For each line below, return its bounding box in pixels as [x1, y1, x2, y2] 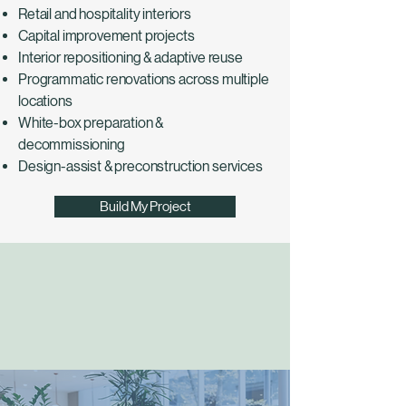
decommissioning [18, 136, 125, 153]
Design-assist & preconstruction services [18, 158, 263, 175]
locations [18, 92, 72, 110]
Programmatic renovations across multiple [18, 71, 269, 88]
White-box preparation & [18, 114, 164, 131]
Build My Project [99, 198, 191, 214]
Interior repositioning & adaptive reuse [18, 49, 243, 66]
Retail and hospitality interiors [18, 5, 191, 23]
